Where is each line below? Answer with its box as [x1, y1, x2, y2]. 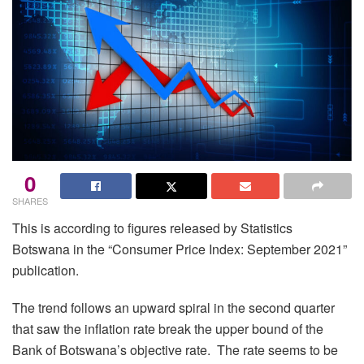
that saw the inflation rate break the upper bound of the [12, 318, 323, 338]
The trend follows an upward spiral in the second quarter [12, 297, 335, 317]
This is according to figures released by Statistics [12, 218, 292, 237]
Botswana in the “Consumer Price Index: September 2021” [12, 239, 347, 258]
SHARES [12, 193, 48, 207]
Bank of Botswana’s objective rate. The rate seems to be [12, 340, 338, 359]
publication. [12, 260, 79, 279]
